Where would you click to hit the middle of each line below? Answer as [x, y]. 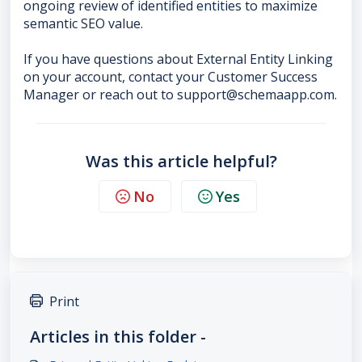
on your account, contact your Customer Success [170, 77]
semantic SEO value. [83, 24]
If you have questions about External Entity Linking [178, 59]
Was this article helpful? [181, 162]
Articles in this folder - [118, 337]
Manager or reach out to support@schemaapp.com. [180, 95]
